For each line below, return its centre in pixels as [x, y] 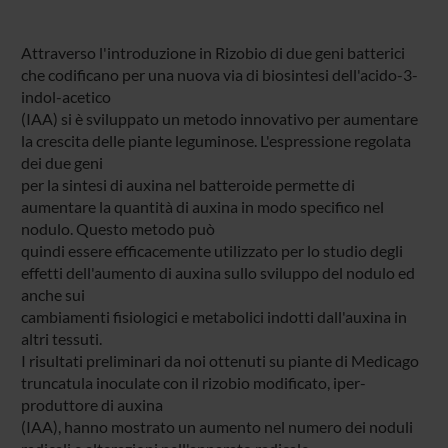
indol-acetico [65, 96]
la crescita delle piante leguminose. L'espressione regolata [215, 140]
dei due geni [61, 162]
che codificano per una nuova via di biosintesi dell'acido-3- [219, 74]
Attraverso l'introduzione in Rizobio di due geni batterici [212, 52]
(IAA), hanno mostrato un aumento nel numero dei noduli [216, 426]
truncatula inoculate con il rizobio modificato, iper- [193, 382]
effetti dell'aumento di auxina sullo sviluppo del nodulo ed [217, 272]
